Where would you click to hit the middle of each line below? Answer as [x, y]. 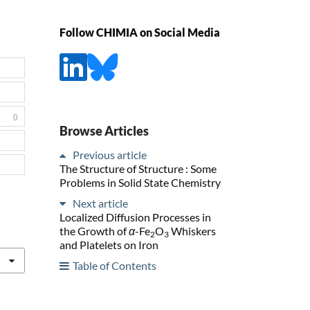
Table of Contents [115, 265]
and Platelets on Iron [109, 244]
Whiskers [192, 230]
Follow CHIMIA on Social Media [140, 33]
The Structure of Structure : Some [138, 168]
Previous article [110, 154]
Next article [100, 203]
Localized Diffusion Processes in [135, 217]
